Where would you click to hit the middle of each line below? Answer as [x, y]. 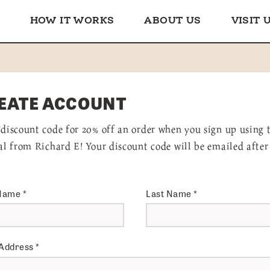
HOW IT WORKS [72, 21]
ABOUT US [173, 21]
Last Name [170, 193]
